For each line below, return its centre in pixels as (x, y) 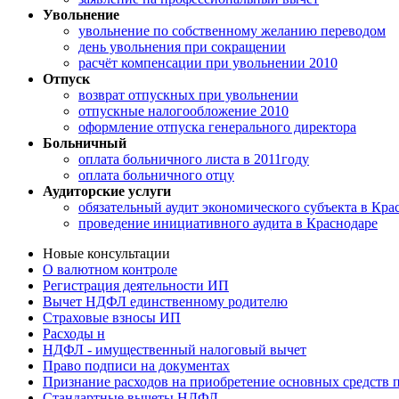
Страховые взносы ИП (112, 318)
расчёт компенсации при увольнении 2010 (208, 63)
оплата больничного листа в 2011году (194, 159)
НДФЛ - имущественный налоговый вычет (175, 350)
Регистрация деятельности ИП (136, 286)
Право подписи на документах (136, 366)
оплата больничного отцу (156, 175)
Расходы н (74, 334)
